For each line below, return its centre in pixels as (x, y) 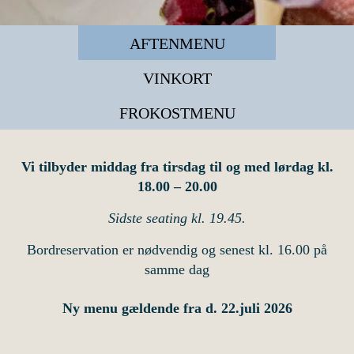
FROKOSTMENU (177, 113)
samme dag (177, 269)
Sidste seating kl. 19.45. (177, 218)
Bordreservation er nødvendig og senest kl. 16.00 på (177, 250)
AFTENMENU (177, 43)
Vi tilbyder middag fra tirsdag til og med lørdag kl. (177, 167)
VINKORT (177, 78)
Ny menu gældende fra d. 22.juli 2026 (177, 308)
